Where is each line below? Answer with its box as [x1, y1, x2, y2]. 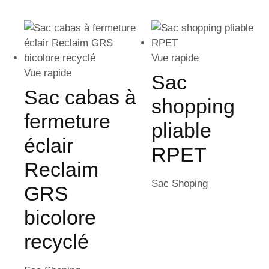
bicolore [24, 205, 96, 229]
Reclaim [24, 157, 98, 181]
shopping [151, 94, 235, 118]
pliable [151, 118, 212, 142]
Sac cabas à [24, 85, 136, 109]
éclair [24, 133, 73, 157]
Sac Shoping [151, 177, 208, 189]
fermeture [24, 109, 110, 133]
